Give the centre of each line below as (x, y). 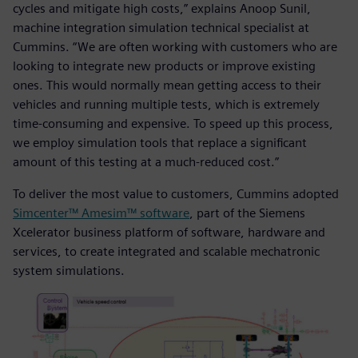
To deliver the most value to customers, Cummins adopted (176, 193)
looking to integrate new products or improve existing (164, 66)
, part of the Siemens (247, 213)
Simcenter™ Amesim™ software (101, 213)
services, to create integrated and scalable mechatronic (166, 251)
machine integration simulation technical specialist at (161, 27)
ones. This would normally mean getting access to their (167, 85)
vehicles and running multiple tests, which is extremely (166, 104)
